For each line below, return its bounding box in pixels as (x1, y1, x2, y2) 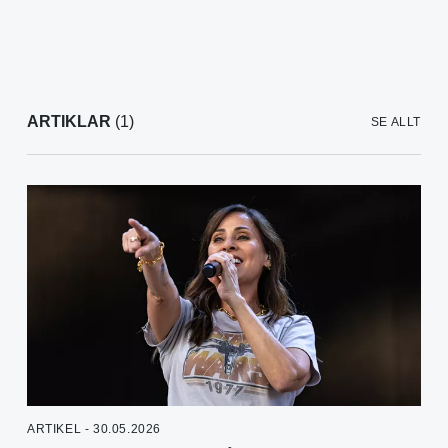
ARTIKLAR (27, 113, 111, 131)
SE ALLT (370, 115, 421, 130)
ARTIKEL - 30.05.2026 (27, 422, 161, 437)
